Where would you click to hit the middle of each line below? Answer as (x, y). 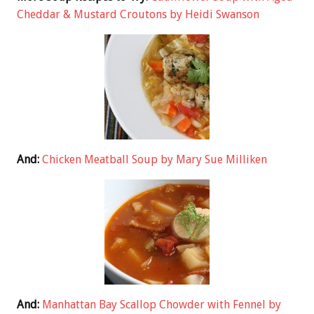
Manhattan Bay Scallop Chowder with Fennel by (162, 304)
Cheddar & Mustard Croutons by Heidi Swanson (138, 14)
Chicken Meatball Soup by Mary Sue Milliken (155, 159)
